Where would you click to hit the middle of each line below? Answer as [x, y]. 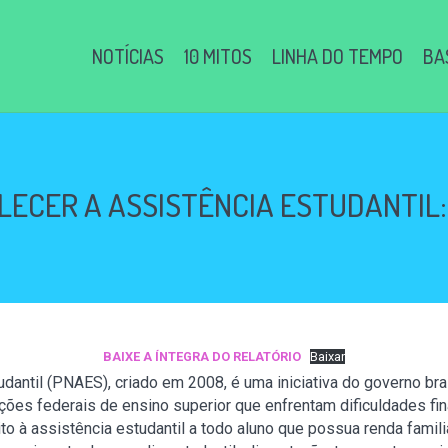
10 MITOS [218, 56]
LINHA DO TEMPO [337, 56]
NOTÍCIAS [128, 56]
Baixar [328, 356]
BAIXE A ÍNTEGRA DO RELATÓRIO [201, 356]
